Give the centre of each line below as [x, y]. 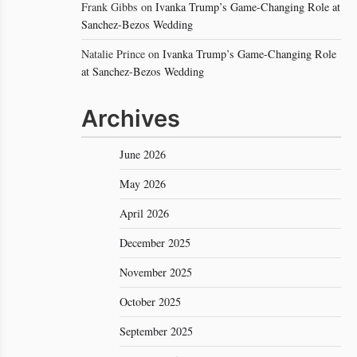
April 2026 [144, 213]
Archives [131, 118]
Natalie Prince [113, 54]
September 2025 [156, 331]
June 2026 [143, 154]
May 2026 [143, 184]
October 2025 [150, 302]
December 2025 [155, 243]
